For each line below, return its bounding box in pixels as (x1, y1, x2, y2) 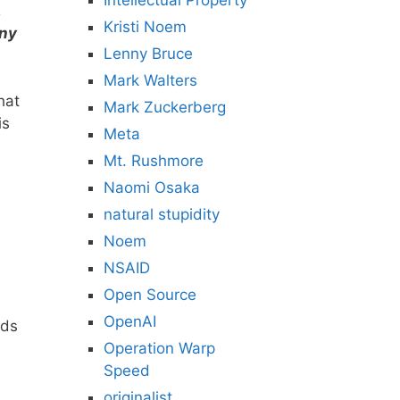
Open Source (104, 286, 196, 304)
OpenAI (104, 312, 156, 330)
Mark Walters (104, 71, 197, 89)
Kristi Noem (104, 18, 187, 36)
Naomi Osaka (104, 179, 200, 196)
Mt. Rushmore (104, 152, 204, 170)
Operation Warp (104, 339, 215, 357)
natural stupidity (104, 205, 220, 223)
